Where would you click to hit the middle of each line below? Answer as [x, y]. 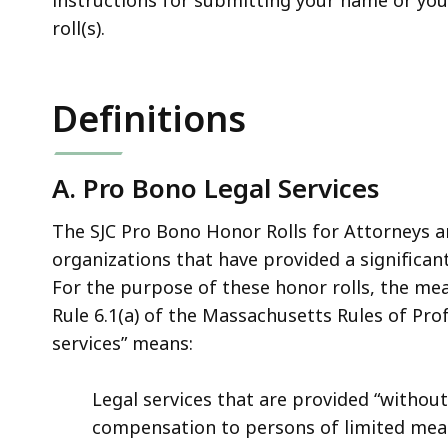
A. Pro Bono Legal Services [215, 187]
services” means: [122, 342]
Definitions [149, 118]
